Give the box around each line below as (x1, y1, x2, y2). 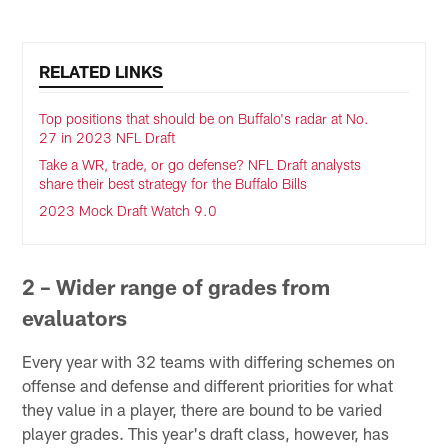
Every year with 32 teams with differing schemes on (22, 350, 396, 371)
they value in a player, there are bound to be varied (22, 398, 383, 419)
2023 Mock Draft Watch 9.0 (39, 201, 218, 219)
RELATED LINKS (39, 60, 164, 81)
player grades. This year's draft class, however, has (22, 422, 390, 443)
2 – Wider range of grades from (22, 273, 331, 299)
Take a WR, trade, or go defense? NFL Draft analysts (39, 155, 362, 173)
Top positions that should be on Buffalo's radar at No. (39, 109, 370, 127)
